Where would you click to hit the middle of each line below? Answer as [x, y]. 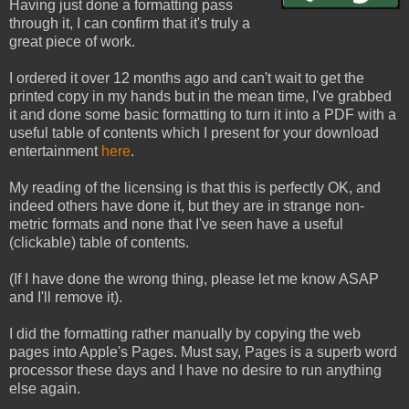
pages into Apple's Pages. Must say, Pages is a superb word [203, 351]
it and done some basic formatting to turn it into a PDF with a [203, 114]
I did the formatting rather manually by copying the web [185, 333]
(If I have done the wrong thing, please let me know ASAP [194, 278]
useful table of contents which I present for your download [194, 132]
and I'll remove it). [66, 297]
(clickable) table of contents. [99, 242]
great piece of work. [74, 41]
